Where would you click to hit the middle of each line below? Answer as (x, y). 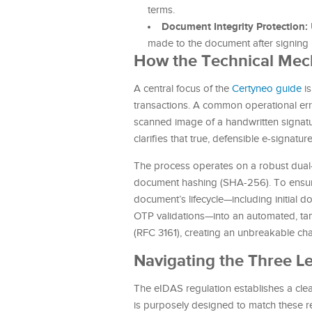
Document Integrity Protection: (235, 27)
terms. (161, 10)
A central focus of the (183, 89)
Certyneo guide (267, 89)
